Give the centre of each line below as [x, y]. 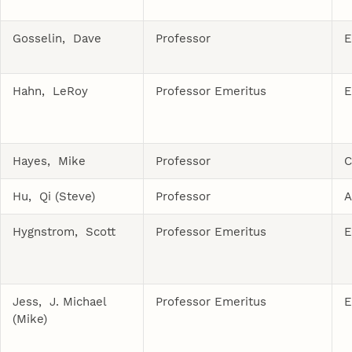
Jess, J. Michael [60, 301]
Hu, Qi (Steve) [54, 196]
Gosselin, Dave [57, 38]
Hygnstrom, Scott [64, 231]
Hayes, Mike [49, 161]
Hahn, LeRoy [51, 91]
